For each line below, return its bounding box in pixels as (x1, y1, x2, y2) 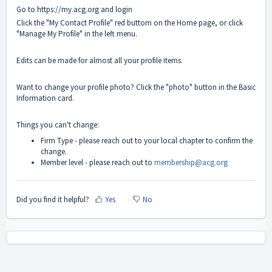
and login (99, 4, 132, 15)
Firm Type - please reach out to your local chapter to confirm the (41, 135, 253, 146)
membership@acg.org (154, 157, 228, 168)
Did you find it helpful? (16, 194, 89, 205)
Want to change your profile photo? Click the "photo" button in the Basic (16, 82, 256, 93)
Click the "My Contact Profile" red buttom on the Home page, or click (16, 18, 243, 29)
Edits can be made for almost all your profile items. (16, 55, 183, 66)
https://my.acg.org (37, 4, 99, 15)
